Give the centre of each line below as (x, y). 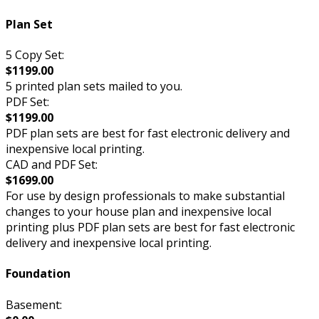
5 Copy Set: (35, 54)
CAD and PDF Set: (52, 164)
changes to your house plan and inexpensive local (138, 211)
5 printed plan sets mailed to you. (94, 86)
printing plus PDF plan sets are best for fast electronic (150, 227)
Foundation (38, 274)
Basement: (34, 304)
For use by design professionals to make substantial (145, 195)
